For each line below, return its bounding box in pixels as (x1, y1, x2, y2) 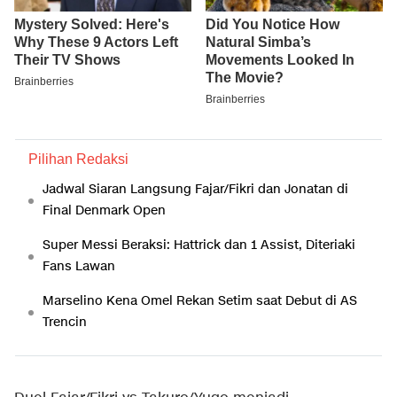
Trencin (43, 314, 87, 331)
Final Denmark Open (43, 202, 166, 220)
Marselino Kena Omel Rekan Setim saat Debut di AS (43, 292, 357, 310)
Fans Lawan (43, 258, 115, 276)
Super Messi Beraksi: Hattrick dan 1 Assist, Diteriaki (43, 237, 355, 254)
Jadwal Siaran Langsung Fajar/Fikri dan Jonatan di (43, 181, 348, 198)
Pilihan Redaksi (28, 152, 128, 167)
